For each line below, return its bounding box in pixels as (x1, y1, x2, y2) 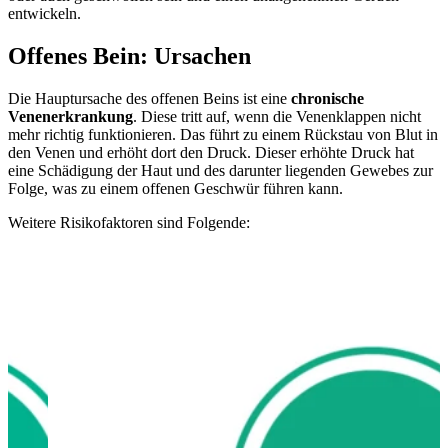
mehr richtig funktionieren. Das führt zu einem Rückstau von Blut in (8, 126, 438, 144)
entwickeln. (8, 5, 81, 23)
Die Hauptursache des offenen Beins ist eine (8, 90, 291, 108)
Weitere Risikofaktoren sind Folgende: (8, 214, 250, 232)
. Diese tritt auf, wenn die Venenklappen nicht (133, 108, 421, 126)
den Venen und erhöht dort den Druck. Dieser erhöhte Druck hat (8, 144, 414, 162)
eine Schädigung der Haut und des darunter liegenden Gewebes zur (8, 162, 433, 180)
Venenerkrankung (8, 108, 133, 126)
